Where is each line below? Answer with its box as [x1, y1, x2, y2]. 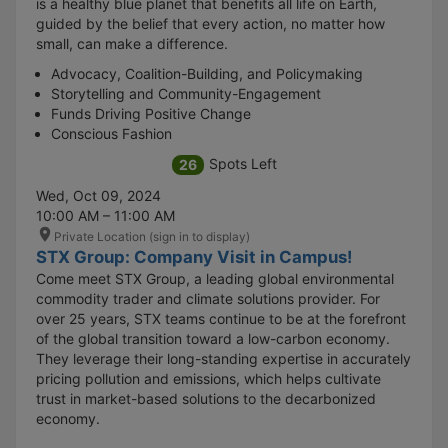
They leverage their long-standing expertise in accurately [36, 350, 411, 368]
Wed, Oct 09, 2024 [36, 187, 161, 205]
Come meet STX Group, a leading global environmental [36, 270, 394, 288]
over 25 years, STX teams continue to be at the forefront [36, 310, 406, 328]
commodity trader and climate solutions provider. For [36, 290, 380, 308]
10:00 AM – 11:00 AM [36, 207, 175, 225]
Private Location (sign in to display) [54, 229, 250, 245]
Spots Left [205, 155, 277, 173]
